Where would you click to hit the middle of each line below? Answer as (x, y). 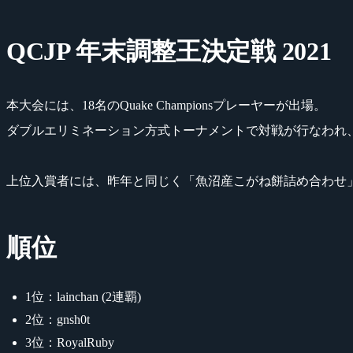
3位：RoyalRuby (70, 342)
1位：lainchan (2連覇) (83, 296)
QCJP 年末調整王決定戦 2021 (169, 51)
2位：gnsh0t (58, 319)
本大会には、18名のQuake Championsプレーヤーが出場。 (166, 105)
